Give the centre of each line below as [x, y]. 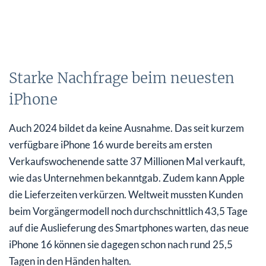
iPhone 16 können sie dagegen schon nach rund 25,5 [121, 244]
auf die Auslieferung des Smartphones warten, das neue [129, 227]
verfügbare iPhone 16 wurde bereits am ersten [110, 144]
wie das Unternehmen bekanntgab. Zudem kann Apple [127, 178]
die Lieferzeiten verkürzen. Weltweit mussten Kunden [126, 194]
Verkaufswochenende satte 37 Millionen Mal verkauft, [127, 161]
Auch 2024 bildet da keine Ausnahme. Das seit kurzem [126, 128]
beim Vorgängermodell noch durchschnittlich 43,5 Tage [128, 211]
